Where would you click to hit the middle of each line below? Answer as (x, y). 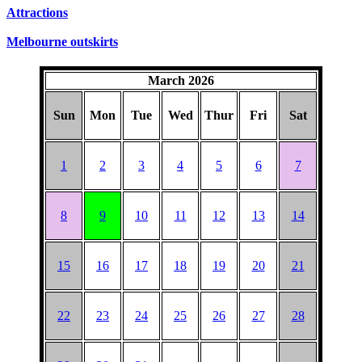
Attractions (37, 12)
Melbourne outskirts (62, 41)
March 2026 (181, 81)
